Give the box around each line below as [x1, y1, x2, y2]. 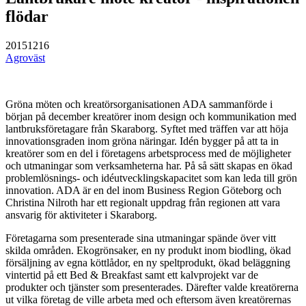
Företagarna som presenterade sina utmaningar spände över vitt [5, 232, 276, 244]
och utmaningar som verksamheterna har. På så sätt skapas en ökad [5, 159, 292, 171]
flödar [5, 7, 48, 25]
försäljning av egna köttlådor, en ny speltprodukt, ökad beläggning [5, 256, 290, 268]
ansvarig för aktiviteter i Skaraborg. [5, 208, 157, 221]
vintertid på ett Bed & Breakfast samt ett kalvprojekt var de [5, 268, 258, 281]
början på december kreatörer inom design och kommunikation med [5, 110, 296, 122]
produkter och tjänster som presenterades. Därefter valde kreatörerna [5, 281, 298, 293]
